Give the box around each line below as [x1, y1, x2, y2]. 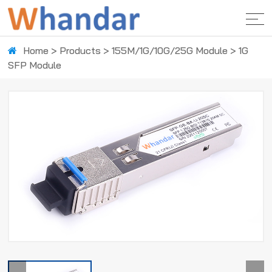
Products [59, 44, 101, 56]
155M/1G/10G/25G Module [112, 44, 228, 56]
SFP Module [8, 59, 62, 71]
